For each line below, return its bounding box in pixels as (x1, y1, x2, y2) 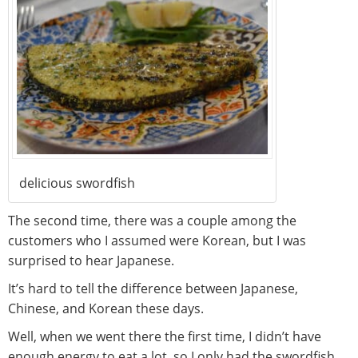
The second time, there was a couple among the (8, 211, 296, 229)
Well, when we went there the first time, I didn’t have (8, 327, 321, 345)
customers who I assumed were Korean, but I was (8, 231, 306, 249)
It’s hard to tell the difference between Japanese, (8, 279, 298, 297)
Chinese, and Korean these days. (8, 299, 204, 317)
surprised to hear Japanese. (8, 251, 174, 269)
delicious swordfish (19, 173, 135, 192)
